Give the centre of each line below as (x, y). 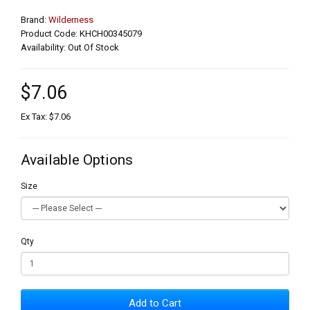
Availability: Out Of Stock (70, 47)
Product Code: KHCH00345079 (81, 33)
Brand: (35, 19)
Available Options (77, 159)
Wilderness (71, 19)
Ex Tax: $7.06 (46, 116)
